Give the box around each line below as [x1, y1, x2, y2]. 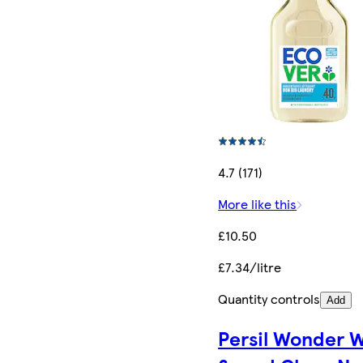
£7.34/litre [218, 257, 282, 276]
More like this [218, 194, 297, 213]
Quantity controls [218, 288, 321, 308]
